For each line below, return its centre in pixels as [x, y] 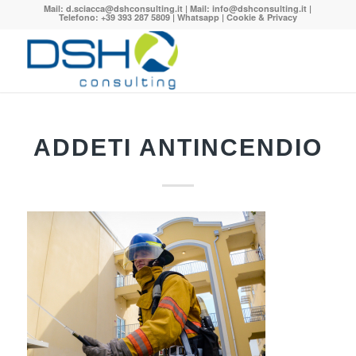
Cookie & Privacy [261, 17]
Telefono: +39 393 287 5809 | [118, 17]
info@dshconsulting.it [260, 8]
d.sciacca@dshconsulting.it [125, 8]
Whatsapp [198, 17]
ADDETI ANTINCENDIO [178, 147]
